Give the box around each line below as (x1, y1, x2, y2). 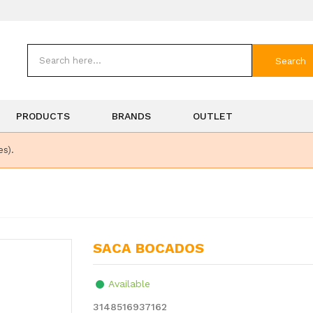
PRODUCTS (16, 110, 70, 122)
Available (108, 278, 151, 289)
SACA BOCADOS (102, 240, 205, 256)
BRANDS (112, 110, 151, 122)
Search (275, 55, 306, 66)
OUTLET (193, 110, 233, 122)
